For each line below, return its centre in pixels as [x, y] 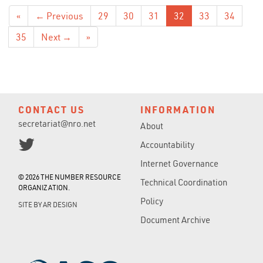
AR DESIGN [60, 205]
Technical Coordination [184, 183]
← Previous [59, 16]
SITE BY [31, 205]
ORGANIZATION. [44, 188]
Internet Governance [179, 164]
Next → [56, 37]
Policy [152, 201]
